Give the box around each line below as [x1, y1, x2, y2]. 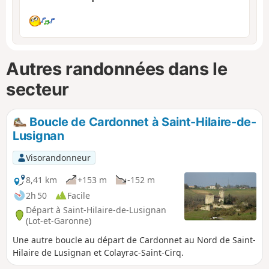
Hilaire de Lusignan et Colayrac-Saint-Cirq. [13, 247, 184, 259]
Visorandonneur [25, 151, 91, 163]
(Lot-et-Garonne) [26, 214, 91, 226]
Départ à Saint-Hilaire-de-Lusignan [26, 204, 166, 216]
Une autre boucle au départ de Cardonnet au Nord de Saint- [13, 234, 256, 246]
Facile [67, 189, 90, 201]
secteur [6, 79, 69, 100]
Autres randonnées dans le [6, 58, 228, 80]
